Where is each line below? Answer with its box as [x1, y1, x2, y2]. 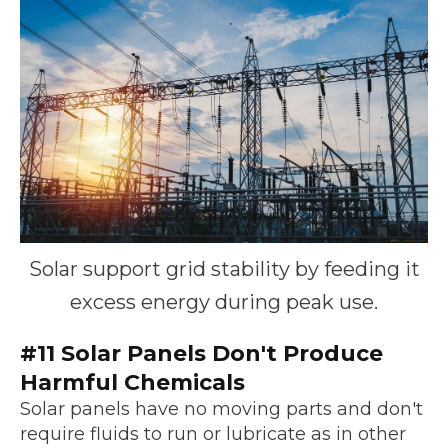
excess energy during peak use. [70, 290, 378, 315]
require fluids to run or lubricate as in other [20, 423, 406, 446]
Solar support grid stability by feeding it [28, 257, 420, 282]
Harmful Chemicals [20, 369, 245, 397]
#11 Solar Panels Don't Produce [20, 340, 383, 368]
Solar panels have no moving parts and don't [20, 398, 423, 421]
